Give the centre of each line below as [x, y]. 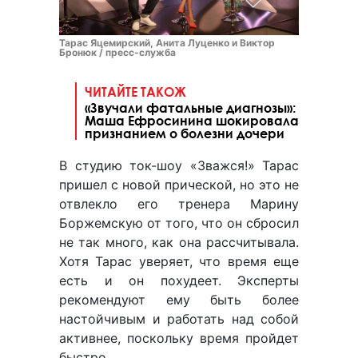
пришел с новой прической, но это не [179, 185]
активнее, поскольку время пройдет [179, 338]
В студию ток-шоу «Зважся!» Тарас [179, 166]
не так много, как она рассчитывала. [179, 243]
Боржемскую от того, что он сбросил [179, 223]
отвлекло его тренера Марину [179, 204]
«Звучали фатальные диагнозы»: [190, 108]
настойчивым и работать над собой [179, 319]
